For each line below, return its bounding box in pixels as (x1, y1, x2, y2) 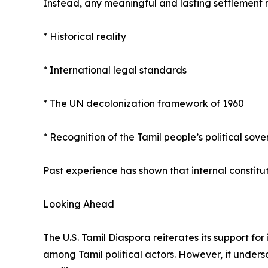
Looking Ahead (43, 197, 114, 210)
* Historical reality (43, 30, 126, 42)
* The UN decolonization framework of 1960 (43, 97, 244, 109)
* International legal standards (43, 63, 187, 76)
